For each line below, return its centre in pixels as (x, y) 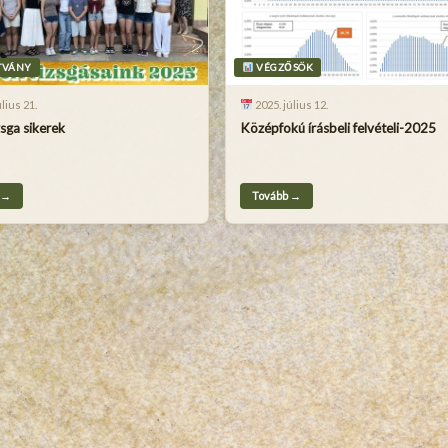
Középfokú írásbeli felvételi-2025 (338, 128)
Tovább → (277, 195)
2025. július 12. (290, 104)
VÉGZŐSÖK (283, 67)
